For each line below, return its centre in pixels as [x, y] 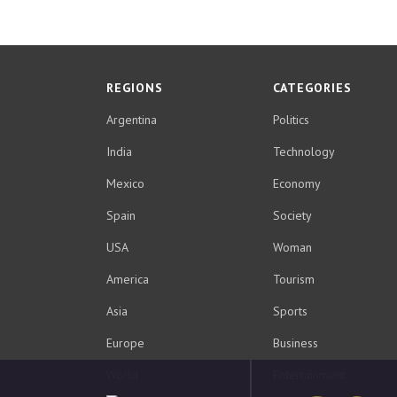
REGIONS [135, 88]
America [128, 279]
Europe [125, 343]
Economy [297, 183]
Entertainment [309, 375]
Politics [291, 120]
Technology [304, 152]
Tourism [294, 279]
